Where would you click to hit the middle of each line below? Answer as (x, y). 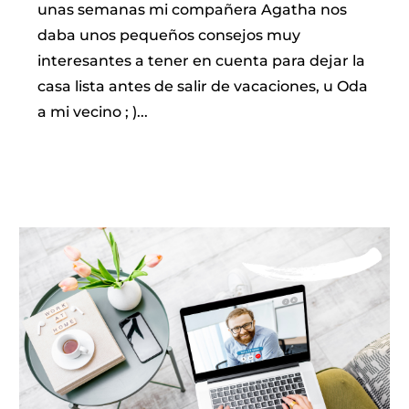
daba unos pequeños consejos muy (169, 35)
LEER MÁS (80, 146)
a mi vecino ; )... (93, 111)
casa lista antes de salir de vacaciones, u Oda (203, 86)
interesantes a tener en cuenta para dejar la (202, 60)
